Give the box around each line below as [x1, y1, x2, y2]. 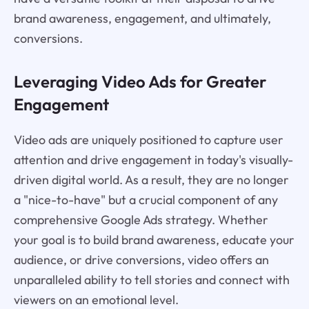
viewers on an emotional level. [13, 291, 179, 308]
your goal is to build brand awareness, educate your [13, 231, 295, 248]
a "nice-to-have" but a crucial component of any [13, 191, 278, 208]
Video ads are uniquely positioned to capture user [13, 131, 283, 148]
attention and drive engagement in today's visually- [13, 151, 293, 168]
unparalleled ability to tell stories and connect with [13, 271, 290, 288]
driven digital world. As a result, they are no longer [13, 171, 289, 188]
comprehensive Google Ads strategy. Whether [13, 211, 268, 228]
